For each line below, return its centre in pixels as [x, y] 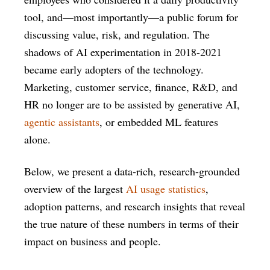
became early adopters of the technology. [114, 69]
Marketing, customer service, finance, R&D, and [131, 87]
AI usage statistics [166, 189]
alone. [37, 139]
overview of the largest [75, 189]
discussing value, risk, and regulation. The [117, 34]
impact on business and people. [93, 241]
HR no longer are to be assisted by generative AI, [132, 104]
